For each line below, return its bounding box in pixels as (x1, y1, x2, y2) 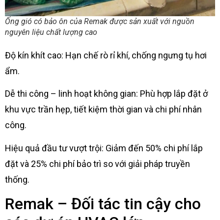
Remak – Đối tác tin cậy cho (5, 194, 201, 214)
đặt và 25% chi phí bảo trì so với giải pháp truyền (5, 158, 190, 169)
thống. (5, 174, 29, 185)
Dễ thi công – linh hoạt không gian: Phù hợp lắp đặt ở (5, 88, 208, 99)
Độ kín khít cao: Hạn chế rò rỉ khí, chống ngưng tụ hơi (5, 50, 207, 60)
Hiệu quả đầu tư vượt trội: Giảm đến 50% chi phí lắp (5, 142, 203, 153)
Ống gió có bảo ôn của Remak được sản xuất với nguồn (5, 16, 194, 26)
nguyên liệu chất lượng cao (5, 27, 97, 37)
